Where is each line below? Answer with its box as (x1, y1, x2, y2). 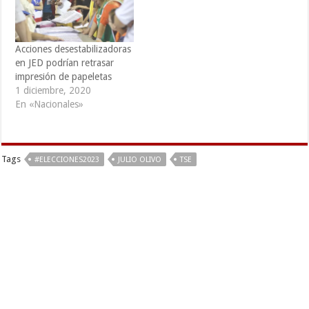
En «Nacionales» (15, 99, 84, 110)
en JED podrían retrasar (15, 57, 114, 69)
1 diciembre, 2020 (15, 85, 92, 97)
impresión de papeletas (15, 71, 112, 83)
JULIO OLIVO (118, 155, 162, 165)
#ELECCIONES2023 (34, 155, 100, 165)
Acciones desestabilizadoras (15, 43, 132, 55)
